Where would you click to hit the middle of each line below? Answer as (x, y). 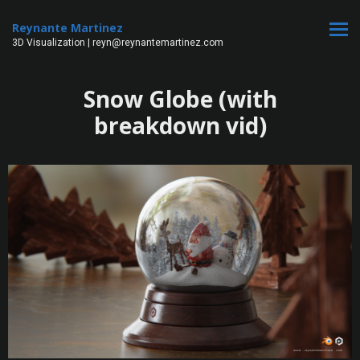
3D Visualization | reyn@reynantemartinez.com (118, 43)
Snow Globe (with (180, 99)
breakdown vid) (180, 125)
